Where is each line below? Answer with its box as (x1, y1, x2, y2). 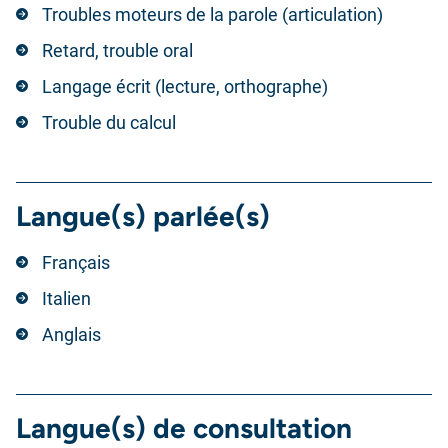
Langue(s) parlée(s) (16, 199, 270, 233)
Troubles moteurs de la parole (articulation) (42, 4, 383, 25)
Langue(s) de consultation (16, 411, 352, 445)
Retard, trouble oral (42, 40, 193, 61)
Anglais (42, 324, 101, 345)
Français (42, 252, 110, 273)
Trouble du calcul (42, 112, 176, 133)
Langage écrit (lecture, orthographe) (42, 76, 328, 97)
